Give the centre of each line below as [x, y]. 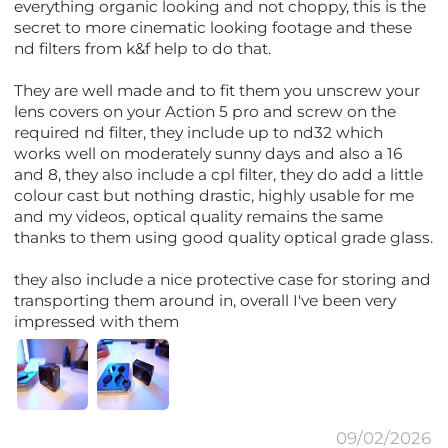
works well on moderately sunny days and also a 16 [208, 153]
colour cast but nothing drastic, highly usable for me [214, 195]
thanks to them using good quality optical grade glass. [224, 237]
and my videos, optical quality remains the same [199, 216]
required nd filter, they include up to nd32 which [199, 132]
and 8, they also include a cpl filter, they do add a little [219, 174]
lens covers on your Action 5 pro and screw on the [205, 111]
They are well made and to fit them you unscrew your [217, 90]
